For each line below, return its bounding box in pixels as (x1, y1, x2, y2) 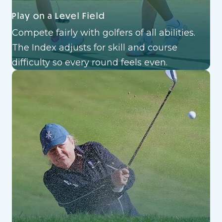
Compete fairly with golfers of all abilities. (12, 27, 195, 38)
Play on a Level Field (12, 10, 105, 21)
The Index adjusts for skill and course (12, 42, 177, 53)
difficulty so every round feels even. (12, 57, 167, 68)
